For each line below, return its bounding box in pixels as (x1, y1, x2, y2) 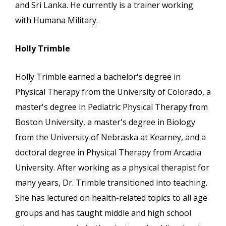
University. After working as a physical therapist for (15, 162, 209, 174)
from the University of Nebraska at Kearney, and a (15, 132, 206, 143)
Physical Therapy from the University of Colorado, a (15, 86, 211, 98)
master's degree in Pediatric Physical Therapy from (15, 101, 208, 113)
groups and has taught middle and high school (15, 207, 191, 219)
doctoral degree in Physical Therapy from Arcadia (15, 147, 201, 158)
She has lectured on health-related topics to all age (15, 192, 207, 204)
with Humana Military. (15, 15, 98, 26)
